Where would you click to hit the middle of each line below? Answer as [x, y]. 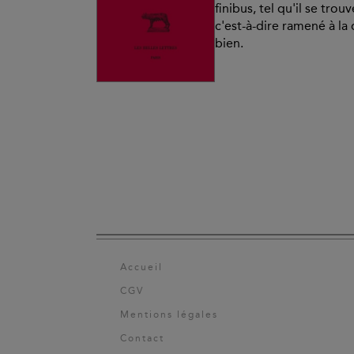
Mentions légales [169, 315]
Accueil [141, 267]
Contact [142, 339]
